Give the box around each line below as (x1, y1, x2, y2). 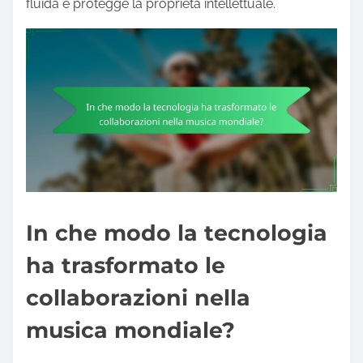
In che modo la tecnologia (26, 220, 327, 247)
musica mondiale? (26, 317, 235, 344)
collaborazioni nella (26, 284, 250, 312)
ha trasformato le (26, 252, 225, 280)
